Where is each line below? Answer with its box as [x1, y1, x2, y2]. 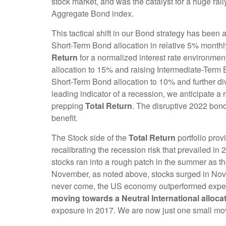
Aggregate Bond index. [51, 8, 136, 20]
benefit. [51, 112, 78, 124]
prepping [51, 100, 85, 112]
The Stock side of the [51, 132, 129, 144]
